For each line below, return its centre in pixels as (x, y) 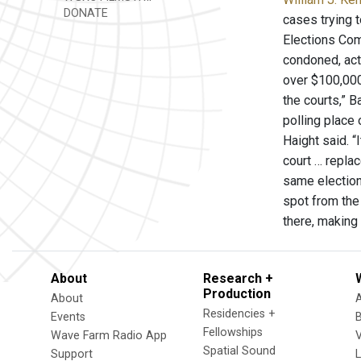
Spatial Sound (239, 351)
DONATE (84, 13)
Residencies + (239, 314)
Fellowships (233, 332)
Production (237, 294)
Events (68, 317)
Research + (238, 278)
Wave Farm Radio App (109, 336)
